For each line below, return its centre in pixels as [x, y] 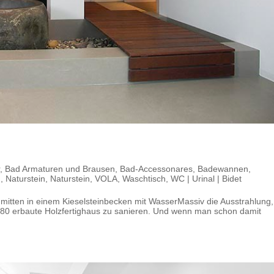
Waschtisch [144, 178]
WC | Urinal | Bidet [206, 178]
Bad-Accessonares [156, 168]
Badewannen [223, 168]
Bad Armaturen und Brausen [60, 168]
